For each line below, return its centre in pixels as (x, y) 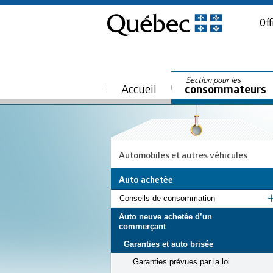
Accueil (139, 89)
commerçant (142, 227)
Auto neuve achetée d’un (165, 217)
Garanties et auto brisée (168, 244)
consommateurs (225, 89)
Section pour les (213, 80)
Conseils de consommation (167, 199)
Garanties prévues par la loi (181, 262)
